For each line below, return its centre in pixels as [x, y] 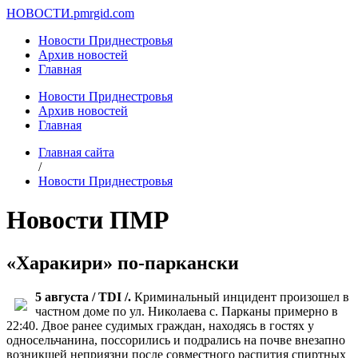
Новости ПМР [88, 220]
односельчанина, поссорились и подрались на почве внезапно [176, 340]
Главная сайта [76, 152]
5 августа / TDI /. [85, 296]
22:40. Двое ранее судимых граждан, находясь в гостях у [160, 325]
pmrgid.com [104, 13]
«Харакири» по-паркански [123, 263]
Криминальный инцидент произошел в [242, 296]
